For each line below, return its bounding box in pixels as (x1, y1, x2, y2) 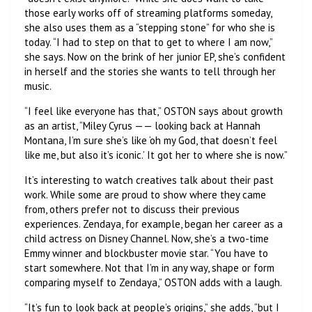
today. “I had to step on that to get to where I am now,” (24, 35, 272, 49)
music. (24, 79, 52, 93)
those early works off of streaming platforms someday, (24, 6, 272, 19)
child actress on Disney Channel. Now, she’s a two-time (24, 231, 269, 245)
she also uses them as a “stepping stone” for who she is (24, 20, 275, 34)
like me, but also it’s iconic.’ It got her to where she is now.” (24, 148, 288, 162)
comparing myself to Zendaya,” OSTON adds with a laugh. (24, 275, 284, 289)
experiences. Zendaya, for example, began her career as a (24, 217, 283, 231)
